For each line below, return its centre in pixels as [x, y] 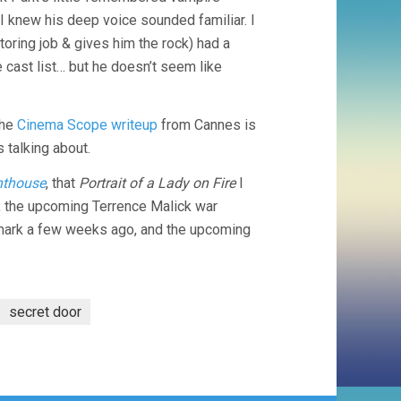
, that [62, 183]
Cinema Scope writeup [87, 125]
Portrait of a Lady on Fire [157, 183]
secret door [45, 312]
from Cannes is [207, 125]
